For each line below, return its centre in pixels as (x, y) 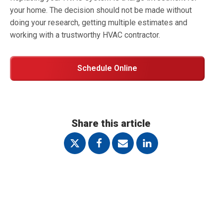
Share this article (111, 123)
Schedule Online (107, 68)
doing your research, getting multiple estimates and (99, 23)
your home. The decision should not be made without (101, 10)
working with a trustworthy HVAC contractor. (85, 35)
